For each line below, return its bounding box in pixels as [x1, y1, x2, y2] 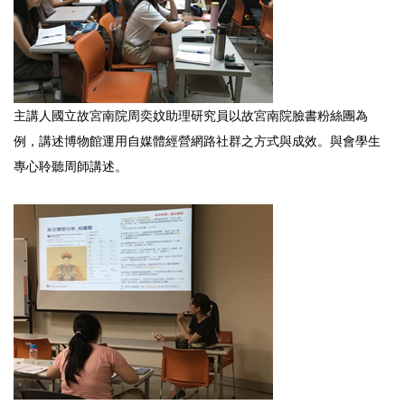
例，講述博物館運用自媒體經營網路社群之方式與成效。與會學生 [14, 133, 381, 148]
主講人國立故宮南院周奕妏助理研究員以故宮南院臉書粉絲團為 [14, 108, 368, 123]
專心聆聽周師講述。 [14, 158, 127, 174]
